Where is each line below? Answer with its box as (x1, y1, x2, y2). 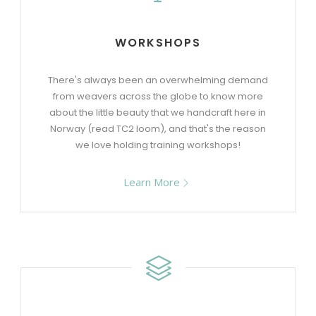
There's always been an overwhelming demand (47, 73, 268, 87)
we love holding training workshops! (75, 138, 241, 152)
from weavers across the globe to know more (52, 90, 263, 103)
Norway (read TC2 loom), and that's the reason (49, 122, 266, 135)
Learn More (123, 175, 181, 189)
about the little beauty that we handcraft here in (49, 106, 267, 119)
